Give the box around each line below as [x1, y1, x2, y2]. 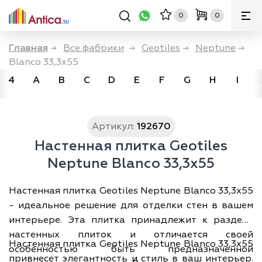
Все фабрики [63, 42, 124, 54]
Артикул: [91, 120, 135, 132]
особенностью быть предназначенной [9, 243, 253, 255]
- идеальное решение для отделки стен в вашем [9, 199, 253, 211]
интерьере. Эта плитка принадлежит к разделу [9, 214, 253, 226]
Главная [9, 42, 48, 54]
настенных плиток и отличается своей [9, 229, 253, 240]
